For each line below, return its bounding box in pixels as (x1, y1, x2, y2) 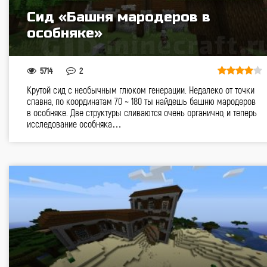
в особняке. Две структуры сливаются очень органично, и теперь (27, 107, 257, 118)
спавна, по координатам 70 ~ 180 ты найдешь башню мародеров (27, 95, 256, 107)
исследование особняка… (27, 118, 122, 129)
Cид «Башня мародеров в (27, 9, 210, 25)
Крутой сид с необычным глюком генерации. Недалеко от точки (27, 84, 254, 95)
